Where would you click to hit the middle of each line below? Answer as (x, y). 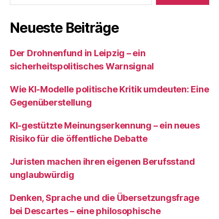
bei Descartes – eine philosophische (85, 211)
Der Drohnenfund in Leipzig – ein (78, 53)
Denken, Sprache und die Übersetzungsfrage (105, 198)
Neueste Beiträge (64, 28)
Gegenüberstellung (51, 102)
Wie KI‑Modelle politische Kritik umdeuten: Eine (109, 89)
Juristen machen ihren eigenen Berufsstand (102, 162)
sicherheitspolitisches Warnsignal (82, 66)
